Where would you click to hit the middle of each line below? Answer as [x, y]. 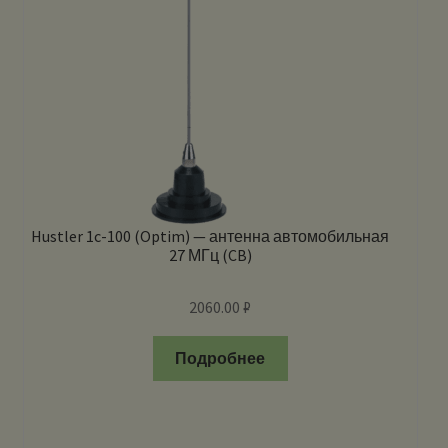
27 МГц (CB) [210, 254]
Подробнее [220, 358]
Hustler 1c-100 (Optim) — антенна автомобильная [210, 235]
